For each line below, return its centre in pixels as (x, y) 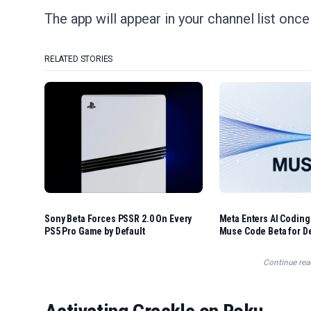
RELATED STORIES (79, 59)
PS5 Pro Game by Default (95, 231)
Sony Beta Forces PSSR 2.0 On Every (118, 219)
